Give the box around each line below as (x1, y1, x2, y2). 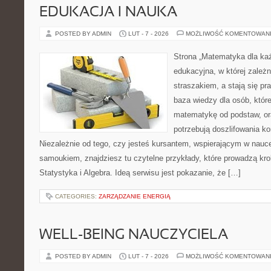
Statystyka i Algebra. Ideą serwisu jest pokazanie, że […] (39, 168, 241, 177)
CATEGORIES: (55, 193, 99, 200)
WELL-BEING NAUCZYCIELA (39, 229, 228, 242)
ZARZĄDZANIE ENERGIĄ (99, 193, 171, 200)
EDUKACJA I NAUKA (39, 6, 177, 19)
